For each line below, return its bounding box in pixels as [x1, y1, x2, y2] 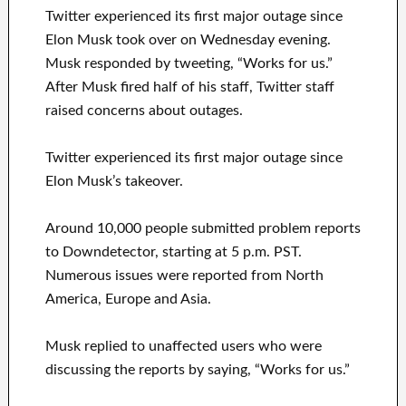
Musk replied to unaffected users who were [44, 339, 322, 354]
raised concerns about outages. [44, 103, 243, 119]
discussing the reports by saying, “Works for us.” [44, 362, 350, 378]
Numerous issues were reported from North [44, 268, 324, 284]
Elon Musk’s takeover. [44, 174, 183, 189]
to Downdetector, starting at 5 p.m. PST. [44, 245, 302, 260]
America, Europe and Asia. [44, 292, 211, 307]
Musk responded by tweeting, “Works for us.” [44, 56, 333, 72]
